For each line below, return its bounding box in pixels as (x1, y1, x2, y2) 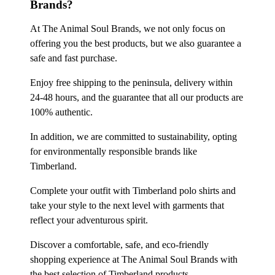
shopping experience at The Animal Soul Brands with (30, 254, 238, 265)
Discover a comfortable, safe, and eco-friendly (30, 239, 209, 250)
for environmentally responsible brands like (30, 145, 197, 157)
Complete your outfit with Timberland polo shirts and (30, 185, 236, 196)
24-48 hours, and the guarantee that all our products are (30, 91, 243, 103)
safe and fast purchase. (30, 52, 117, 63)
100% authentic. (30, 106, 93, 117)
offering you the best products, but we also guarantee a (30, 37, 241, 48)
